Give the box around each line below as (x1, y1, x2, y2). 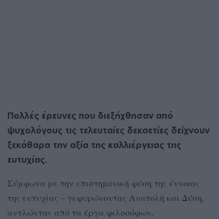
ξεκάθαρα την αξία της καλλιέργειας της (7, 139, 181, 150)
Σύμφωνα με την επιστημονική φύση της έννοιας (7, 176, 200, 189)
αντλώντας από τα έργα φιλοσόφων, (7, 206, 153, 218)
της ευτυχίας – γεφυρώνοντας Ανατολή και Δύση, (7, 191, 204, 203)
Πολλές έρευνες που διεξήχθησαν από (7, 109, 173, 121)
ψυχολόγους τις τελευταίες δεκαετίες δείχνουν (7, 124, 210, 135)
